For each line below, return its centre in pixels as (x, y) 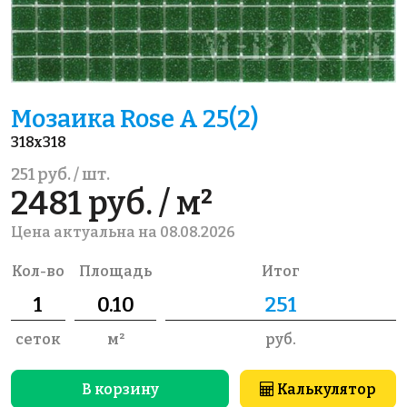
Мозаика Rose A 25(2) (134, 119)
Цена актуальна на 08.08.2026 (123, 232)
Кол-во (38, 271)
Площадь (115, 271)
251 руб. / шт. (60, 174)
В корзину (120, 390)
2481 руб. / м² (112, 203)
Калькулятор (326, 390)
